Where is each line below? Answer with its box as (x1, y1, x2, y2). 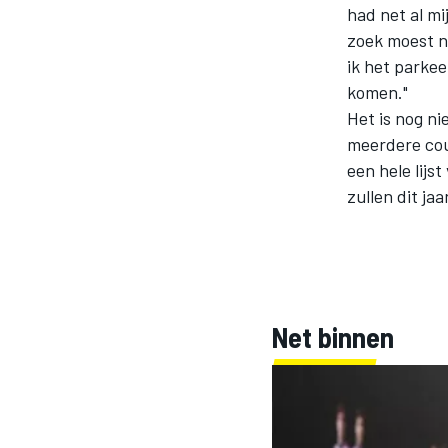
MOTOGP (156, 206, 212, 225)
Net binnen (272, 320, 394, 354)
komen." (347, 81, 408, 103)
